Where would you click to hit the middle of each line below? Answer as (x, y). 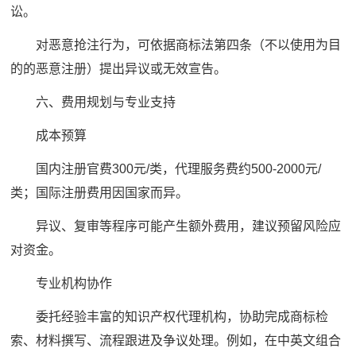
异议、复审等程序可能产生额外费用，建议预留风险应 (176, 226)
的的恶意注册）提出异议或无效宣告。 (119, 69)
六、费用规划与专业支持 (93, 103)
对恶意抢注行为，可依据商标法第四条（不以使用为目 (176, 45)
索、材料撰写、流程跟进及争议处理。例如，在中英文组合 (176, 341)
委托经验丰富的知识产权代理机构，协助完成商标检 (170, 317)
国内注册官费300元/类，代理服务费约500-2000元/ (166, 169)
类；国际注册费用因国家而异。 (100, 193)
